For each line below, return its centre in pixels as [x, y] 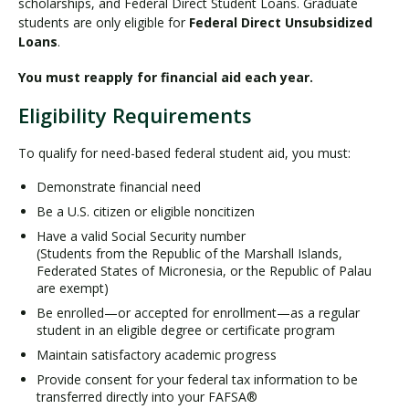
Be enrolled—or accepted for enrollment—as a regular [198, 313]
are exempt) [73, 288]
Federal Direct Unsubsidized [281, 22]
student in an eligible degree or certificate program [186, 330]
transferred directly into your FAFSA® [147, 397]
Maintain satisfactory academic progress [157, 355]
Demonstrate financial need [119, 187]
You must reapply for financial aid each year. [166, 77]
